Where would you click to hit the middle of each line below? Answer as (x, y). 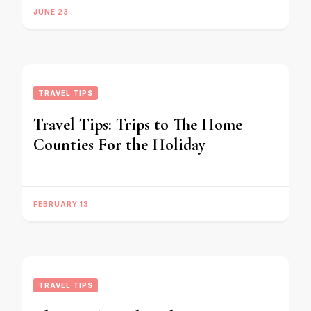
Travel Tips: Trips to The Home (138, 124)
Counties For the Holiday (119, 144)
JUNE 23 (51, 11)
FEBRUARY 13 (61, 204)
